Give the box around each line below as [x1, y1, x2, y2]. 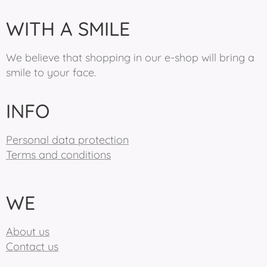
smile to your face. [6, 66, 96, 79]
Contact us [6, 240, 58, 253]
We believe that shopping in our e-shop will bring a [6, 51, 254, 64]
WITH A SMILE [6, 17, 130, 41]
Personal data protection [6, 133, 129, 147]
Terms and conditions [6, 148, 111, 162]
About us [6, 225, 49, 238]
